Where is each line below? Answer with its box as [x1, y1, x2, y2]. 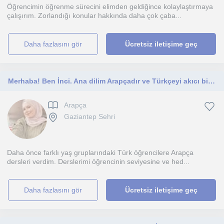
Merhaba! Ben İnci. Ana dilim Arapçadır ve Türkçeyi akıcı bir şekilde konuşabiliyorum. [208, 77, 215, 85]
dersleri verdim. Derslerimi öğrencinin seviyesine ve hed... [7, 157, 189, 165]
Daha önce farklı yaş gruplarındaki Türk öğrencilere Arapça [7, 148, 193, 156]
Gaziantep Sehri [64, 112, 115, 121]
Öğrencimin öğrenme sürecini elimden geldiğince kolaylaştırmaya [7, 2, 213, 10]
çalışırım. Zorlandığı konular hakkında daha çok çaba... [7, 11, 181, 19]
